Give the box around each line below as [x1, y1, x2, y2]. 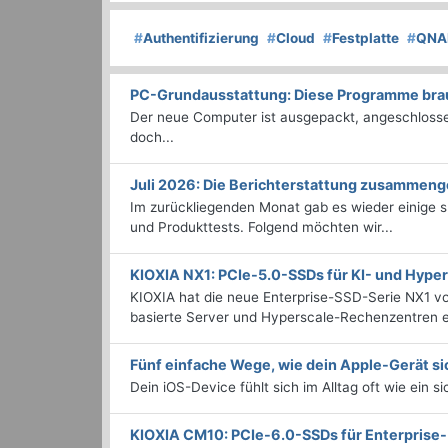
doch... [130, 129, 174, 146]
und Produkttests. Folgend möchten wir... [130, 219, 393, 236]
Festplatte [332, 30, 399, 47]
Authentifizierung [143, 30, 259, 47]
